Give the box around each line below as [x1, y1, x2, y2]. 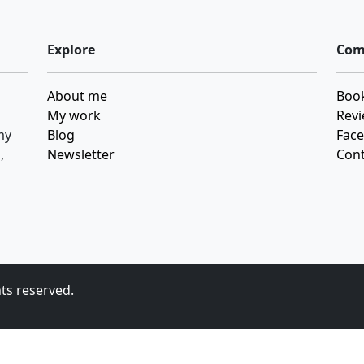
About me [47, 86, 107, 105]
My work [47, 106, 101, 124]
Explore [47, 40, 95, 58]
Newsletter [47, 145, 115, 163]
